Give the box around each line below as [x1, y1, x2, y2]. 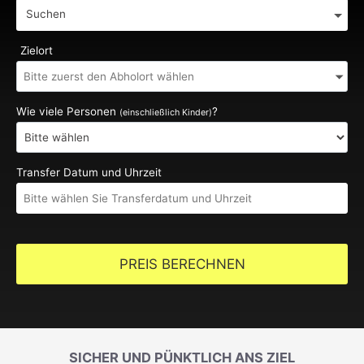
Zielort [20, 44, 53, 58]
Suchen [26, 7, 66, 21]
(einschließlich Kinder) [119, 107, 212, 119]
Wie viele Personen [16, 105, 119, 119]
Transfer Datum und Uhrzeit [16, 166, 162, 180]
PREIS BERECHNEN [119, 256, 245, 273]
